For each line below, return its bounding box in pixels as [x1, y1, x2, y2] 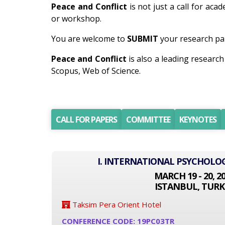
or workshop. [51, 13, 101, 24]
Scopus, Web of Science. [51, 65, 141, 76]
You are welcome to [51, 33, 127, 44]
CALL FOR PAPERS [56, 114, 117, 125]
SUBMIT [127, 33, 158, 44]
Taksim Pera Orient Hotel [70, 199, 161, 209]
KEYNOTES [179, 114, 216, 125]
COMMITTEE [126, 114, 170, 125]
